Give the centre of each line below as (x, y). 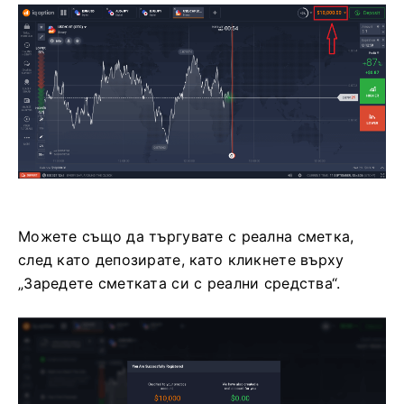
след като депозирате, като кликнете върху (181, 259)
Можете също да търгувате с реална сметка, (186, 236)
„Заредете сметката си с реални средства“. (179, 283)
